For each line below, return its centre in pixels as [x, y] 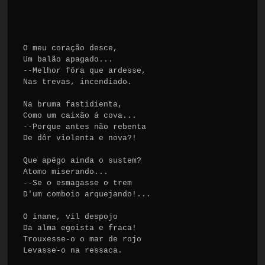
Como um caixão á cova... [80, 115]
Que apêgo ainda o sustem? [83, 160]
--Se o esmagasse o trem [78, 183]
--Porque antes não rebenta [85, 127]
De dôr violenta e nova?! [80, 138]
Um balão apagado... [68, 59]
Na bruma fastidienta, [73, 104]
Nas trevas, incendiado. [78, 82]
